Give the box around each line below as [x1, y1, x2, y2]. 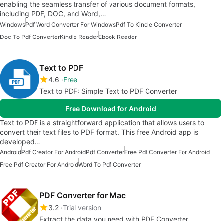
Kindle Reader [60, 33, 98, 41]
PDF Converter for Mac [39, 190, 126, 201]
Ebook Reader [98, 33, 137, 41]
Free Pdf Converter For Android [124, 148, 210, 156]
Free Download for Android [65, 104, 156, 113]
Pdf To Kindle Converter [116, 21, 182, 29]
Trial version [63, 203, 101, 212]
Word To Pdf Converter [78, 161, 141, 169]
